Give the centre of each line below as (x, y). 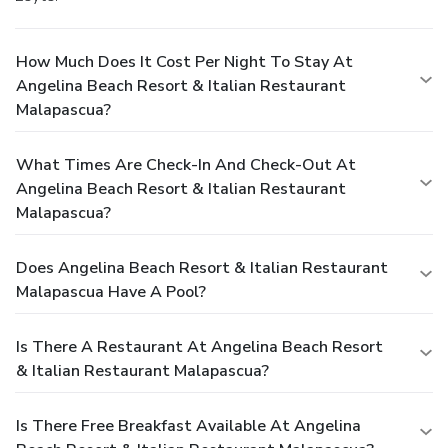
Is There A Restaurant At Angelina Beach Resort (199, 347)
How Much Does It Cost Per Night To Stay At (184, 62)
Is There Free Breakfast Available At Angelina (188, 426)
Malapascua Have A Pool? (111, 292)
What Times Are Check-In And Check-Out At (186, 165)
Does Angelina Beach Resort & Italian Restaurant (202, 268)
